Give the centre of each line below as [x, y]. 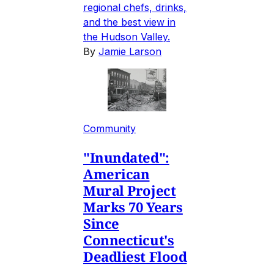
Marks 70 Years [133, 206]
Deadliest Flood [135, 256]
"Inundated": [126, 157]
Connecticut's [129, 239]
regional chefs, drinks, [135, 8]
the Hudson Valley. [127, 37]
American [117, 173]
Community [109, 128]
